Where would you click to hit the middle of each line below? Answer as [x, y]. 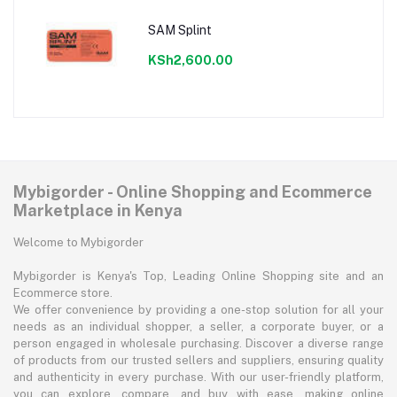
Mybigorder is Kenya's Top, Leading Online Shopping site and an [198, 276]
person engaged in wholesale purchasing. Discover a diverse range [198, 344]
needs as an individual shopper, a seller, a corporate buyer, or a [198, 327]
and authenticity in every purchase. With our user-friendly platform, [198, 378]
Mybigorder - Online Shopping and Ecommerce [193, 192]
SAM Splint [179, 30]
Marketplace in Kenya [98, 211]
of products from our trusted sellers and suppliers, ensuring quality [198, 361]
